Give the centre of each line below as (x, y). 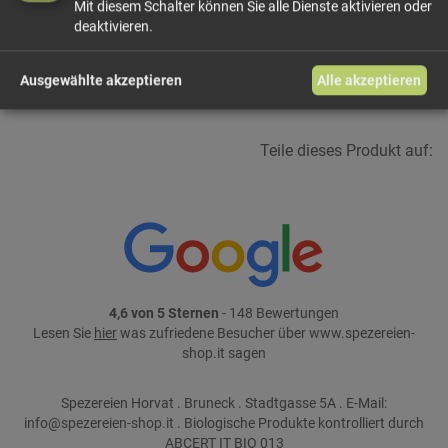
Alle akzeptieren (369, 80)
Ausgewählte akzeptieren (100, 80)
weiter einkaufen (224, 75)
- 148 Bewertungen (279, 314)
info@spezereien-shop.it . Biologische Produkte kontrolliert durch (224, 424)
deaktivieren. (113, 26)
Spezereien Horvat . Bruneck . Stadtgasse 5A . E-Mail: (224, 404)
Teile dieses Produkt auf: (346, 150)
